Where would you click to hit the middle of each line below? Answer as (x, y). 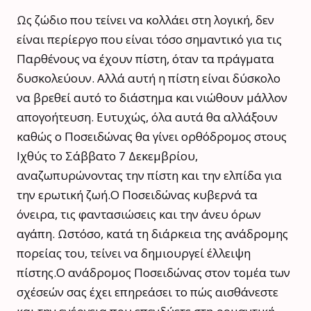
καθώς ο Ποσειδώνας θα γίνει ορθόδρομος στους (152, 136)
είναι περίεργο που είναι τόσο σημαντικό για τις (149, 39)
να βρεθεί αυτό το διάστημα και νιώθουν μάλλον (152, 97)
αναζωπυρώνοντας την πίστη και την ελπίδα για (149, 175)
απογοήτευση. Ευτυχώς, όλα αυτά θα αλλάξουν (147, 117)
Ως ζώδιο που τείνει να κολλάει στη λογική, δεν (145, 19)
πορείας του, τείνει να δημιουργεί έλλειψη (134, 253)
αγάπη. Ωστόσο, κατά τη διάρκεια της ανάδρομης (152, 233)
